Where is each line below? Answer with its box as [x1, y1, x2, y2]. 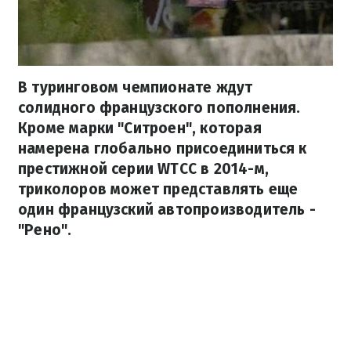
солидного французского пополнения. [18, 99, 301, 118]
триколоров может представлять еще [18, 180, 299, 199]
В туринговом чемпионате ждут [18, 78, 253, 97]
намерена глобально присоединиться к [18, 139, 307, 158]
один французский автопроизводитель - [18, 201, 316, 219]
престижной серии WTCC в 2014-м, [18, 160, 269, 179]
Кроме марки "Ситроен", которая [18, 119, 262, 138]
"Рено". [18, 221, 72, 240]
